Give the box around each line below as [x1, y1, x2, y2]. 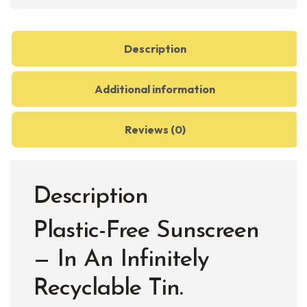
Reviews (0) [124, 123, 186, 136]
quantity [10, 12, 49, 25]
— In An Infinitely [33, 248, 209, 272]
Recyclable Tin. [33, 277, 183, 301]
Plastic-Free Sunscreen [33, 219, 259, 243]
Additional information [95, 82, 215, 96]
